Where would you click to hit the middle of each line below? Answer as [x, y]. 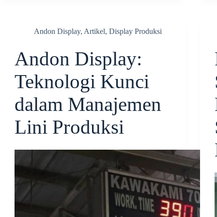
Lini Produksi [69, 127]
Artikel [94, 31]
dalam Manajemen [88, 105]
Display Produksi [135, 31]
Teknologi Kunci [82, 82]
